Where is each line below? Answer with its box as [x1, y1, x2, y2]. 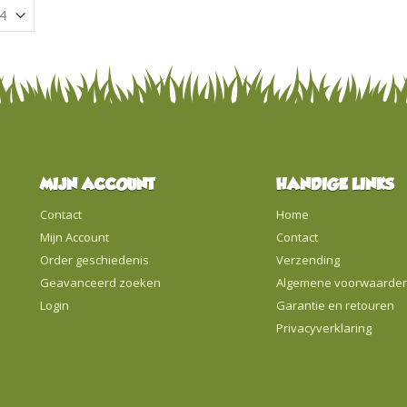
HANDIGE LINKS [275, 177, 393, 193]
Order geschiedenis [40, 251, 149, 268]
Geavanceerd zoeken [40, 273, 161, 291]
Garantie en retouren [275, 296, 394, 313]
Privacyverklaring [275, 319, 372, 336]
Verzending [275, 251, 340, 268]
